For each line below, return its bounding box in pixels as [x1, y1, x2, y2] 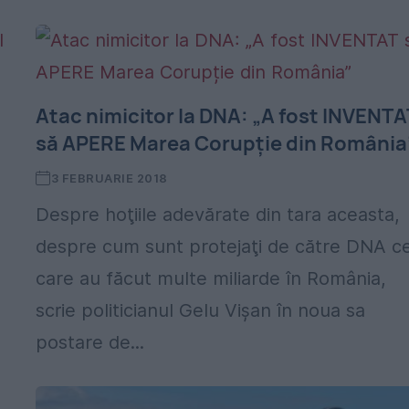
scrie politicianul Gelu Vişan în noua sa [36, 299, 366, 321]
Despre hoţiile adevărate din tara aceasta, [36, 204, 401, 225]
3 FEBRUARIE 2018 [50, 171, 168, 185]
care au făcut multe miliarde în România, [36, 267, 387, 289]
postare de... [36, 331, 145, 353]
